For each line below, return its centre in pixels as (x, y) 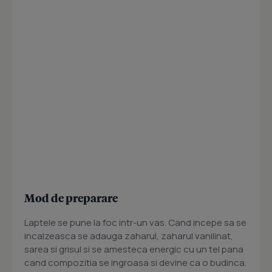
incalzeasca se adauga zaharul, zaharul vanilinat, (129, 236)
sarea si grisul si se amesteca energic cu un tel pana (134, 250)
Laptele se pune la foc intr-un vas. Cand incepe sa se (135, 223)
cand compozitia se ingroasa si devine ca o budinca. (135, 263)
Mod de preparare (71, 198)
